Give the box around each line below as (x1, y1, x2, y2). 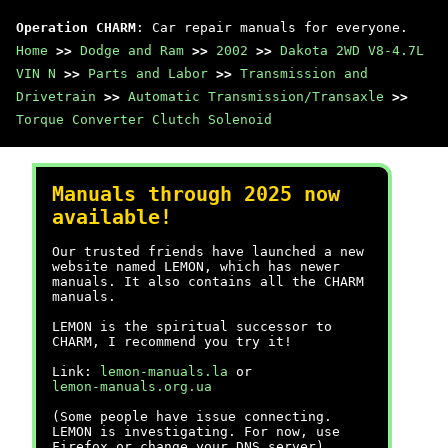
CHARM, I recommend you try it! (52, 334, 292, 349)
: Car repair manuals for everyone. (136, 20, 408, 35)
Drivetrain (16, 89, 96, 104)
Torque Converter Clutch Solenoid (16, 112, 272, 127)
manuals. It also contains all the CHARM (52, 274, 364, 289)
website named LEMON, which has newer (52, 259, 340, 274)
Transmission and (240, 66, 368, 81)
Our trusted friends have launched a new (52, 244, 364, 259)
